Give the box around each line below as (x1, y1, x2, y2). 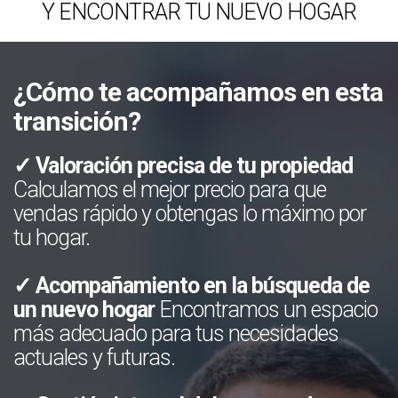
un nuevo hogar (13, 297, 155, 322)
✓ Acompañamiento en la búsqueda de (13, 273, 370, 298)
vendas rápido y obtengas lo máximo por (13, 201, 366, 227)
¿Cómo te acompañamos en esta (13, 76, 383, 107)
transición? (13, 106, 140, 137)
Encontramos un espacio (155, 297, 378, 322)
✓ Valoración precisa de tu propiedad (13, 153, 353, 179)
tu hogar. (13, 225, 90, 251)
